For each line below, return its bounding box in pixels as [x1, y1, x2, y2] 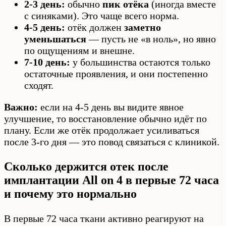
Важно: [4, 101, 38, 113]
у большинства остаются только [70, 56, 210, 68]
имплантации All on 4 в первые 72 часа [4, 174, 219, 187]
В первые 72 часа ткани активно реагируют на [4, 213, 204, 224]
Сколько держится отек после [4, 160, 168, 174]
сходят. [24, 80, 53, 91]
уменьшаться [24, 33, 86, 45]
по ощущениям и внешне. [24, 45, 135, 56]
